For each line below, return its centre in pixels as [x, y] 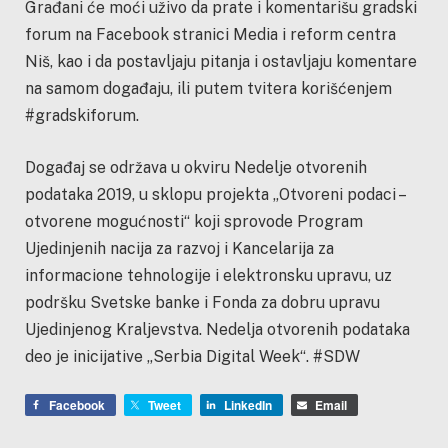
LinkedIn [248, 405]
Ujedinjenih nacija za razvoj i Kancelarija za [179, 248]
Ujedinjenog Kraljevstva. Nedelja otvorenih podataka [217, 329]
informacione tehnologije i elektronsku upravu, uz [208, 275]
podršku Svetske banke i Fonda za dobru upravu [202, 302]
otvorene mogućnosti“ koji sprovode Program [194, 221]
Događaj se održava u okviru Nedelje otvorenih [196, 167]
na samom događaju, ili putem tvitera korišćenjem [208, 88]
